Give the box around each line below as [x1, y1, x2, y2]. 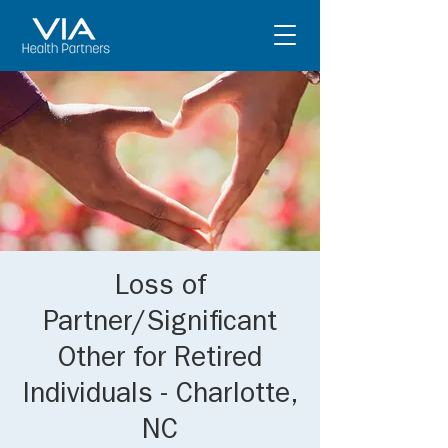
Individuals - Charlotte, [22, 383, 298, 411]
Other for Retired [58, 347, 262, 375]
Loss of [114, 275, 206, 303]
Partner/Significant [43, 311, 277, 339]
